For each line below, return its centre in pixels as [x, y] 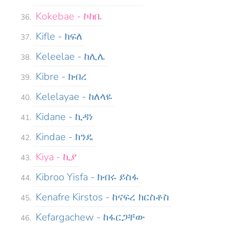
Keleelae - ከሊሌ [70, 56]
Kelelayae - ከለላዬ [74, 96]
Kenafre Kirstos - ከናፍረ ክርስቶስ [102, 197]
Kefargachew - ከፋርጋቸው [90, 217]
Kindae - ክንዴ [65, 137]
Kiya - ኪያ [56, 157]
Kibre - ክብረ [61, 76]
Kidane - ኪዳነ [64, 117]
